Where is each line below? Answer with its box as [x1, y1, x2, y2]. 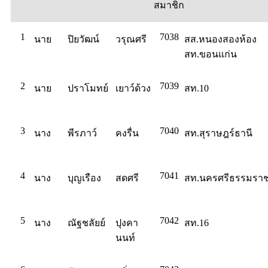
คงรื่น [115, 128, 139, 138]
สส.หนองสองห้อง [184, 34, 257, 44]
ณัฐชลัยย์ [68, 218, 105, 228]
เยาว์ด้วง [115, 83, 151, 93]
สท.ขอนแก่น [184, 49, 237, 59]
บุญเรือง [68, 173, 101, 183]
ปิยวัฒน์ [68, 34, 99, 44]
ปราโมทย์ [68, 83, 108, 93]
